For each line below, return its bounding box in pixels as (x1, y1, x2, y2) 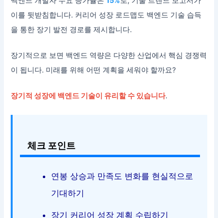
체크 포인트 (27, 139, 76, 151)
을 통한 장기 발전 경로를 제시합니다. (11, 25, 132, 34)
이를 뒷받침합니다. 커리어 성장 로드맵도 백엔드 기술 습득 (11, 10, 202, 19)
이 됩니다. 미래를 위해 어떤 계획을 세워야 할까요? (11, 65, 176, 74)
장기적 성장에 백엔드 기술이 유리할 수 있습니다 (11, 91, 166, 101)
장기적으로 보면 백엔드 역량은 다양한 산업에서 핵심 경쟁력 (11, 51, 207, 60)
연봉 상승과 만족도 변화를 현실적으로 (51, 171, 194, 181)
